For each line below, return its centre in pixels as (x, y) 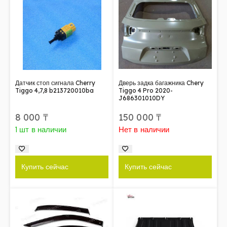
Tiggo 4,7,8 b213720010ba (54, 90)
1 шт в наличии (41, 129)
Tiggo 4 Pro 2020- (146, 90)
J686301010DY (142, 98)
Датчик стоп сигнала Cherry (55, 83)
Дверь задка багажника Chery (161, 83)
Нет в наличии (144, 129)
